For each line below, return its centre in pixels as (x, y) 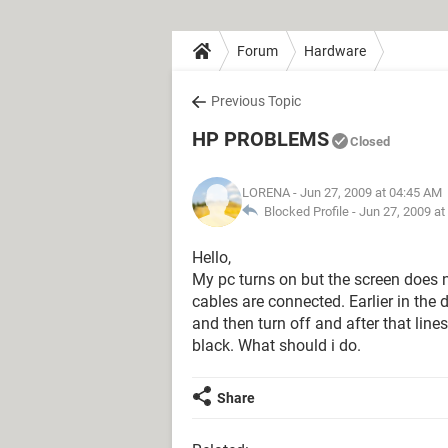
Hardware (335, 50)
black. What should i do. (276, 345)
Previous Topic (256, 101)
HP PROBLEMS (260, 139)
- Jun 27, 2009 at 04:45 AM (366, 192)
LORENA (266, 192)
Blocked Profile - (308, 211)
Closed (370, 141)
